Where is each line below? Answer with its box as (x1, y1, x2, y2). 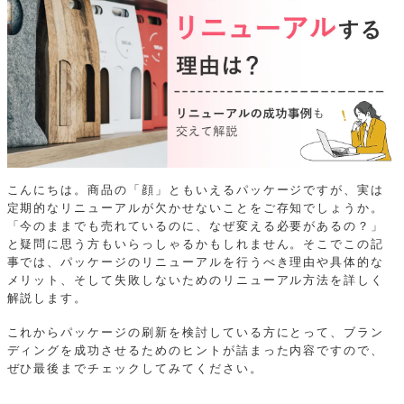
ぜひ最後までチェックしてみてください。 (6, 363, 263, 376)
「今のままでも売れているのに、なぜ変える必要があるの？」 (6, 219, 385, 233)
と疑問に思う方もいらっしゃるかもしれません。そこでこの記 (6, 237, 385, 251)
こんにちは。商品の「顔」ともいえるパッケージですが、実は (6, 183, 385, 197)
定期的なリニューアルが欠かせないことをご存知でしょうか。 (6, 201, 385, 215)
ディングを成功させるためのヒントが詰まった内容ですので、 (6, 344, 385, 358)
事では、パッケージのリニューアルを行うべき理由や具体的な (6, 255, 385, 269)
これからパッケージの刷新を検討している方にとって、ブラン (6, 326, 385, 340)
